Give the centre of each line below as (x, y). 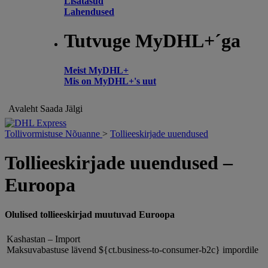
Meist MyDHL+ (96, 70)
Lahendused (89, 11)
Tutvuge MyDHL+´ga (152, 41)
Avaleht (23, 109)
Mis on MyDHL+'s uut (110, 81)
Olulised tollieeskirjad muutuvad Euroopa (90, 214)
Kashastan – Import (43, 239)
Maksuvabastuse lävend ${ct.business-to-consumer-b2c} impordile (133, 249)
